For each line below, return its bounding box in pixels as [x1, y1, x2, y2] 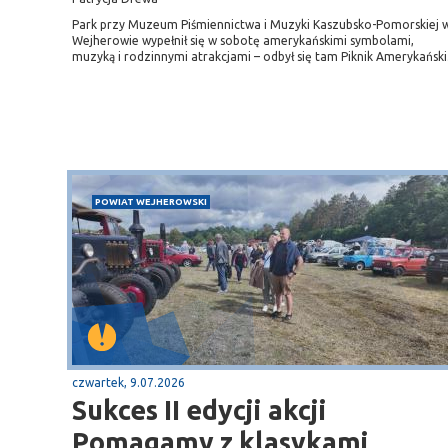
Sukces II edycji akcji [72, 395, 327, 425]
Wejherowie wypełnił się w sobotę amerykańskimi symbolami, [72, 34, 414, 47]
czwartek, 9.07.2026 [72, 376, 185, 389]
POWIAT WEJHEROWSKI [95, 196, 207, 207]
